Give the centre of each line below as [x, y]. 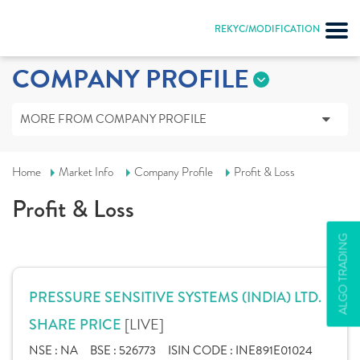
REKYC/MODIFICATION [267, 29]
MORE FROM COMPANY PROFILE [113, 119]
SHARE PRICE [77, 325]
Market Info [86, 172]
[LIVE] [144, 324]
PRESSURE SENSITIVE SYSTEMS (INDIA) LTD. [175, 297]
